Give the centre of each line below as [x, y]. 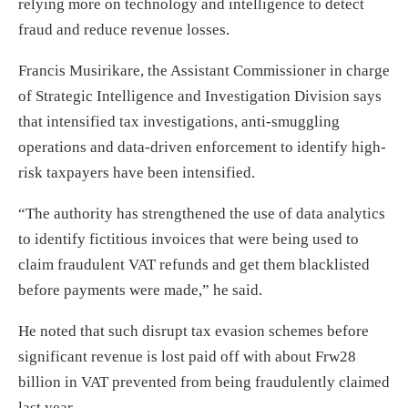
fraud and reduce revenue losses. [124, 29]
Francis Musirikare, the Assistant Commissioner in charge [204, 70]
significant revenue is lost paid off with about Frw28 [187, 356]
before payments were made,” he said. [140, 290]
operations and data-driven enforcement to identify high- [202, 147]
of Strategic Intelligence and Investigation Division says [200, 96]
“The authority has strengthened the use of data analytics [202, 213]
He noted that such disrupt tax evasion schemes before [194, 331]
